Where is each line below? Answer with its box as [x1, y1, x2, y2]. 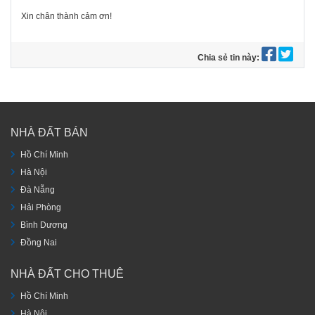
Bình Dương [20, 220, 67, 231]
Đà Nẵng [20, 185, 55, 195]
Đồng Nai [20, 238, 57, 248]
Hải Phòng [20, 202, 61, 213]
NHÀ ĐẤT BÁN [11, 127, 88, 139]
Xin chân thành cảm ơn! [21, 11, 112, 21]
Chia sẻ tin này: [198, 52, 262, 63]
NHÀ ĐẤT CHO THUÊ [11, 267, 124, 280]
